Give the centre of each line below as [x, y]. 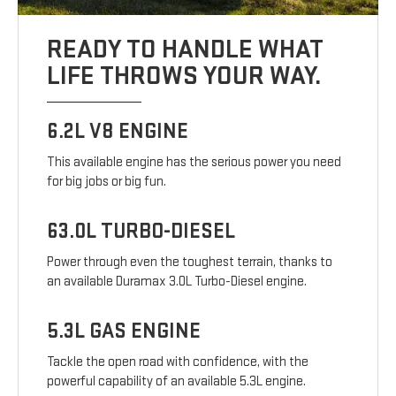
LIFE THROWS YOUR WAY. [185, 76]
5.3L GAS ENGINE [124, 331]
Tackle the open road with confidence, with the [178, 362]
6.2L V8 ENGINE [118, 132]
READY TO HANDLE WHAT [186, 50]
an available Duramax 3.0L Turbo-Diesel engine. [177, 282]
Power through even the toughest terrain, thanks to [190, 263]
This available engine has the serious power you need [194, 163]
